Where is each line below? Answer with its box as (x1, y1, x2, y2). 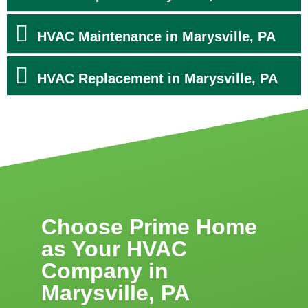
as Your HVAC (41, 236, 187, 261)
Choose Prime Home (41, 214, 257, 239)
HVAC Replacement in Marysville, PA (37, 70, 278, 86)
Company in (41, 258, 168, 283)
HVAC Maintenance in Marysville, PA (37, 28, 276, 44)
